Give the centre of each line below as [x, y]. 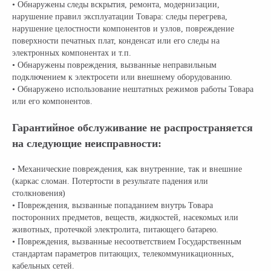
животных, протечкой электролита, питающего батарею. [115, 230]
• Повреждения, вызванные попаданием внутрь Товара [113, 205]
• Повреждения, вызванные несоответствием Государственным [127, 242]
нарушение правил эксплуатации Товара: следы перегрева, [120, 17]
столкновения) [39, 193]
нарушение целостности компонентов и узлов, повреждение [123, 29]
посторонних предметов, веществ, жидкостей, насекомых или [125, 217]
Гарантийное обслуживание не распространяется [132, 128]
